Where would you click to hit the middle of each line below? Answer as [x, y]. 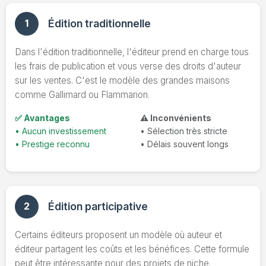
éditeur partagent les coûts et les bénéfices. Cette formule [132, 249]
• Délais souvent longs [184, 144]
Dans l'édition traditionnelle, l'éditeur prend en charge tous [132, 52]
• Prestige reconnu [52, 144]
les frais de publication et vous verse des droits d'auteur [128, 66]
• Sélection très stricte [184, 131]
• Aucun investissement [61, 131]
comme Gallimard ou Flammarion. [82, 94]
